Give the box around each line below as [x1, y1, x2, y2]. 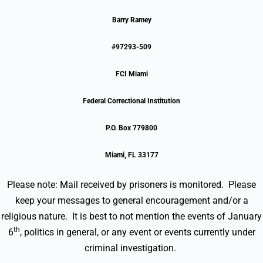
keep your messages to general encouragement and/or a [15, 194, 248, 206]
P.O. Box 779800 [106, 123, 157, 132]
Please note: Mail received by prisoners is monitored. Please [7, 178, 256, 190]
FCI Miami [115, 69, 148, 78]
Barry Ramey [112, 15, 151, 24]
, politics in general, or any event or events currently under [19, 226, 255, 238]
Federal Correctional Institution [83, 96, 180, 105]
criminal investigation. [85, 242, 178, 254]
